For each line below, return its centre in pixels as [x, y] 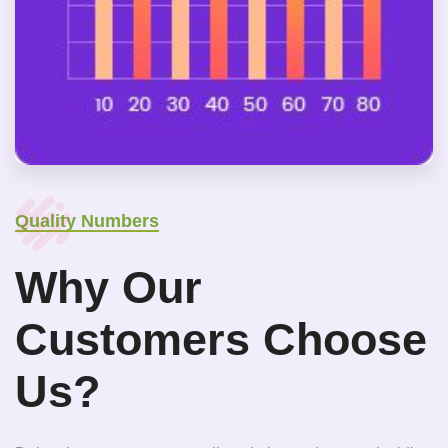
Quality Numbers [87, 220]
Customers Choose [221, 339]
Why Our [108, 287]
